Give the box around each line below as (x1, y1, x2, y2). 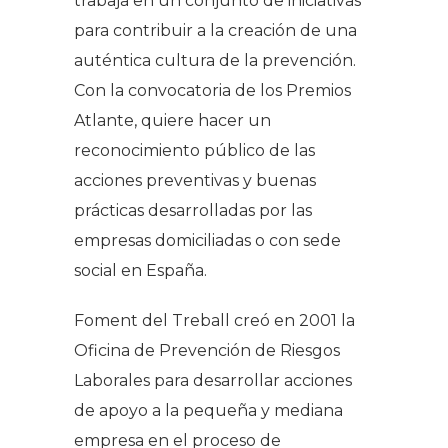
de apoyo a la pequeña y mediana (74, 400, 343, 420)
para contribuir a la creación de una (74, 20, 357, 40)
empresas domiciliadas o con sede (74, 230, 341, 250)
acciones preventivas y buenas (74, 170, 316, 190)
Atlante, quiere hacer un (74, 110, 271, 130)
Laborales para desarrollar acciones (74, 370, 352, 390)
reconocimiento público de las (74, 140, 315, 160)
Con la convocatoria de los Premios (74, 80, 351, 100)
